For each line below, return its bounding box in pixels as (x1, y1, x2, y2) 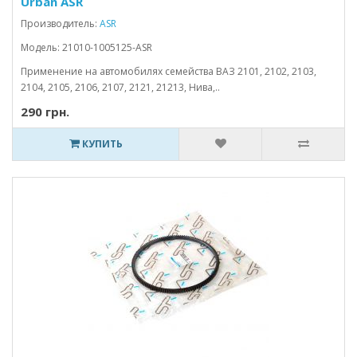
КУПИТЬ (79, 137, 123, 151)
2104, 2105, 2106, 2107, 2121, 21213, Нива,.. (21, 80, 220, 94)
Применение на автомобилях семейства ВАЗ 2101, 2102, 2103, (21, 65, 316, 78)
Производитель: (21, 17, 100, 30)
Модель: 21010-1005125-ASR (21, 41, 152, 54)
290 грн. (21, 104, 69, 120)
